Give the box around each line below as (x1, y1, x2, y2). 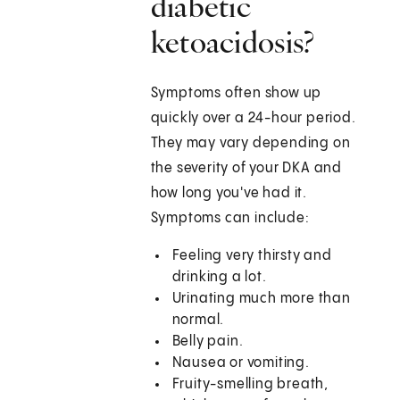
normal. (171, 312, 225, 329)
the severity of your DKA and (150, 161, 343, 177)
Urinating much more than (171, 291, 351, 307)
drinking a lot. (171, 270, 267, 286)
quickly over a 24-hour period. (150, 111, 356, 127)
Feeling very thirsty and (171, 248, 332, 264)
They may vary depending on (150, 136, 351, 152)
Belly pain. (171, 334, 244, 350)
